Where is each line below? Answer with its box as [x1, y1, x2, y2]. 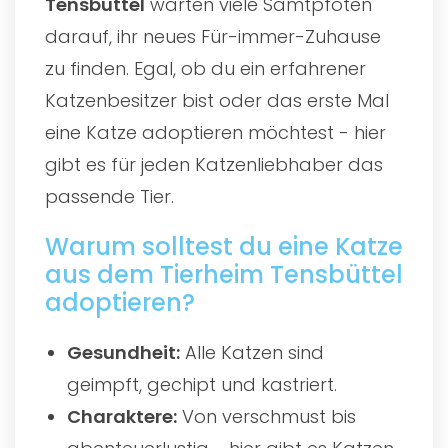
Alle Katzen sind [180, 339, 325, 365]
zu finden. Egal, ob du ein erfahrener [45, 55, 366, 81]
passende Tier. [45, 183, 174, 209]
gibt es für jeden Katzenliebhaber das [45, 151, 383, 177]
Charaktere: [67, 403, 178, 429]
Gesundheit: [67, 339, 181, 365]
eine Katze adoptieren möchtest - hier [45, 119, 386, 145]
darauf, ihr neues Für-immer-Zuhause [45, 23, 381, 49]
